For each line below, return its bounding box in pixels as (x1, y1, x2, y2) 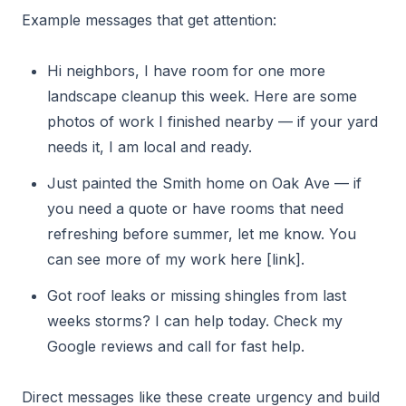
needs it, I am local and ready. (47, 138, 252, 156)
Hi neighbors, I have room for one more (47, 62, 325, 80)
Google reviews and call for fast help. (47, 337, 304, 355)
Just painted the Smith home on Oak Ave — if (47, 174, 362, 192)
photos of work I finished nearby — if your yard (47, 112, 378, 130)
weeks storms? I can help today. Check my (47, 312, 343, 330)
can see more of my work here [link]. (47, 250, 304, 268)
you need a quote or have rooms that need (47, 199, 343, 217)
